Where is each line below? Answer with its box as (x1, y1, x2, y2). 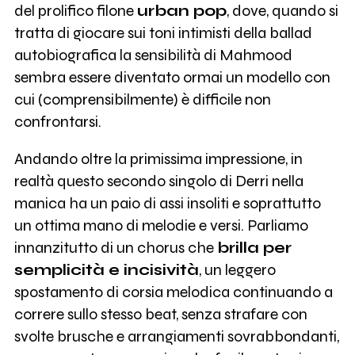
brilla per (216, 239, 292, 258)
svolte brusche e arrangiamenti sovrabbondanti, (13, 327, 339, 346)
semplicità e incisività (13, 261, 199, 280)
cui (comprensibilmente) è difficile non (13, 90, 271, 109)
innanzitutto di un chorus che (13, 239, 217, 258)
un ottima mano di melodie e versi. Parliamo (13, 216, 308, 235)
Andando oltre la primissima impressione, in (13, 150, 303, 169)
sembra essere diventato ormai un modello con (13, 67, 330, 86)
